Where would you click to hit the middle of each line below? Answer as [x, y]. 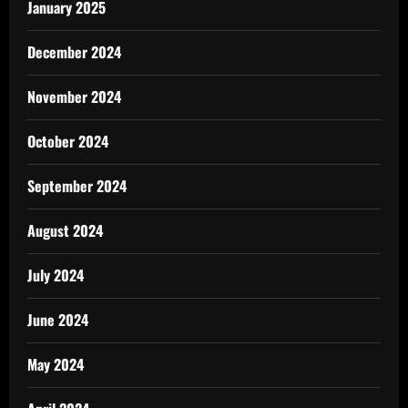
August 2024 [65, 230]
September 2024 [77, 185]
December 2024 [74, 51]
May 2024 [56, 364]
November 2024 [74, 96]
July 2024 [56, 275]
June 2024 [58, 319]
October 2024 [68, 141]
